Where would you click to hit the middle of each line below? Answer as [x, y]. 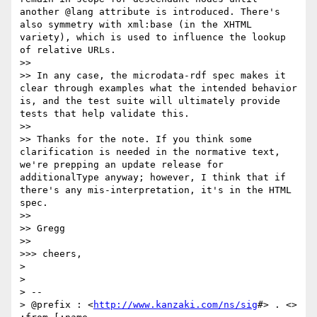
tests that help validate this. [105, 114]
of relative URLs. [68, 50]
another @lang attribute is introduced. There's [150, 12]
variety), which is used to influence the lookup [153, 38]
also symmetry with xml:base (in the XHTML [136, 25]
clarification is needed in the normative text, [150, 152]
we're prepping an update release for [122, 165]
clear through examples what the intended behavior [158, 88]
